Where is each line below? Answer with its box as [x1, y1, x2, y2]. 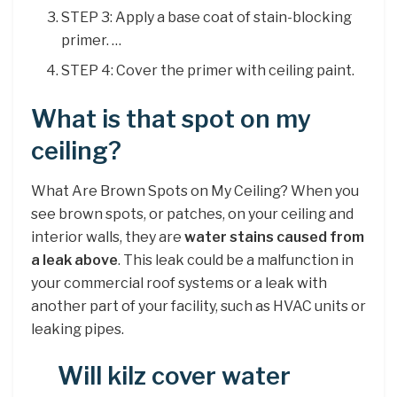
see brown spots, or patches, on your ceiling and [31, 205, 354, 222]
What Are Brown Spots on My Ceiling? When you [31, 182, 359, 199]
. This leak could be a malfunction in [118, 251, 354, 269]
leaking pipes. [31, 320, 124, 338]
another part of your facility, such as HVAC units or [31, 297, 366, 315]
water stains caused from [184, 228, 364, 245]
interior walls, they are [31, 228, 184, 245]
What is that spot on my [31, 105, 311, 135]
